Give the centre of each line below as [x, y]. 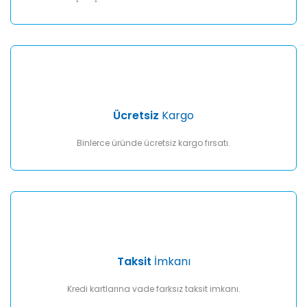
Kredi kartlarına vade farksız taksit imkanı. [153, 289]
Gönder [153, 74]
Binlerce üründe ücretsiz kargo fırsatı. [153, 143]
